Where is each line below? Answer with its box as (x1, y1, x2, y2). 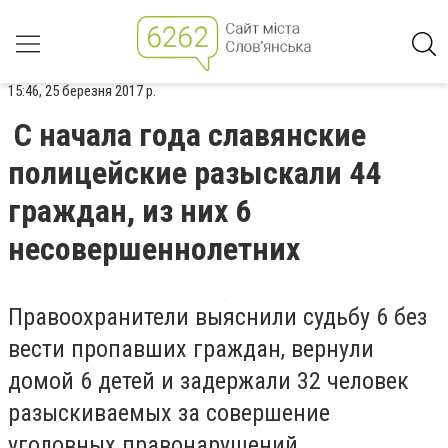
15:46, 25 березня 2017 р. (8, 82, 156, 100)
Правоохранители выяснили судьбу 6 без (8, 303, 427, 331)
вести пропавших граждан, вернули (8, 335, 374, 363)
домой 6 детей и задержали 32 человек (8, 367, 409, 395)
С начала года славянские (14, 116, 366, 154)
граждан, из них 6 (8, 192, 251, 230)
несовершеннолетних (8, 230, 300, 268)
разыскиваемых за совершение (8, 399, 330, 427)
